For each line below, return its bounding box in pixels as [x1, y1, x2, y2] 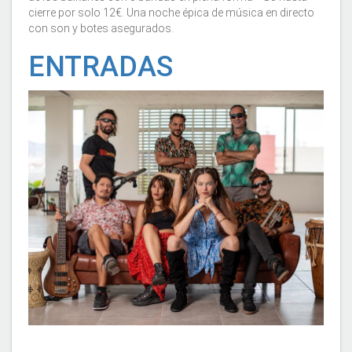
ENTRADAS [28, 50, 173, 83]
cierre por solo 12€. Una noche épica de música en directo [28, 6, 314, 19]
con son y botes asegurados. [28, 22, 176, 35]
